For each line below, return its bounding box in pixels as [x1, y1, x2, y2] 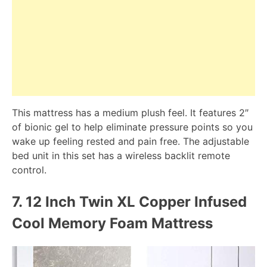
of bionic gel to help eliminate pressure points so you [12, 121, 253, 133]
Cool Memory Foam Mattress [12, 215, 213, 232]
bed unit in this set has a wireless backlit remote [12, 150, 230, 162]
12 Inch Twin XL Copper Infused [22, 193, 247, 211]
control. [12, 164, 46, 176]
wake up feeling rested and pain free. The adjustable [12, 135, 249, 148]
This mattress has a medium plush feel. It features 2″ [12, 107, 249, 119]
